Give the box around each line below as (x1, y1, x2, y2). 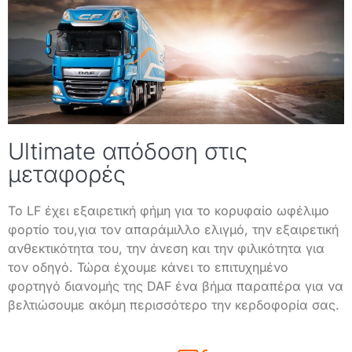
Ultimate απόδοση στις (8, 137, 247, 165)
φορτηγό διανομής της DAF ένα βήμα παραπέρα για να (8, 277, 343, 294)
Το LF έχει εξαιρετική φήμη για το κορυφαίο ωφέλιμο (8, 202, 329, 218)
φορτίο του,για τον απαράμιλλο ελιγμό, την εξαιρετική (8, 221, 339, 237)
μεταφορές (8, 159, 126, 188)
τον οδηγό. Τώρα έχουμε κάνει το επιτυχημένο (8, 258, 288, 275)
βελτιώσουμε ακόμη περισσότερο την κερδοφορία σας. (8, 296, 339, 313)
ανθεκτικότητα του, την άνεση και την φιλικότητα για (8, 240, 324, 256)
